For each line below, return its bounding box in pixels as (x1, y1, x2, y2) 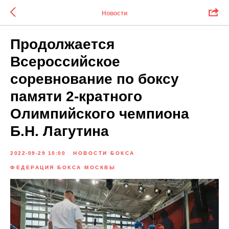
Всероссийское (10, 54, 120, 70)
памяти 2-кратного (10, 88, 142, 104)
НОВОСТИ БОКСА (73, 150, 135, 156)
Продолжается (10, 36, 114, 52)
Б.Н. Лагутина (10, 123, 109, 139)
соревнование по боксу (10, 71, 179, 87)
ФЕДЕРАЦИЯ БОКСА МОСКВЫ (10, 165, 116, 170)
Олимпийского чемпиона (10, 106, 189, 122)
